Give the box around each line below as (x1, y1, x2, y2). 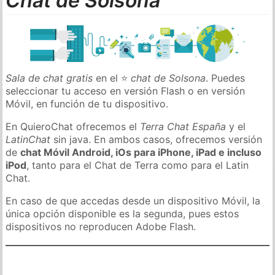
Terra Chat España (140, 120, 227, 133)
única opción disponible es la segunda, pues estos (6, 207, 239, 220)
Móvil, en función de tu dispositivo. (6, 97, 169, 110)
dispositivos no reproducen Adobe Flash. (6, 220, 196, 233)
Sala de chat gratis (6, 71, 93, 84)
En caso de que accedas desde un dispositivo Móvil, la (6, 194, 261, 207)
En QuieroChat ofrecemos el (6, 120, 141, 133)
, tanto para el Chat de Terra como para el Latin (26, 158, 249, 171)
